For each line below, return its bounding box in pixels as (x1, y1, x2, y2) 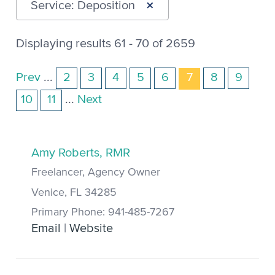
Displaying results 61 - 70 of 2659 (16, 37, 195, 50)
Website (69, 222, 113, 235)
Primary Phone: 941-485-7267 (31, 207, 174, 219)
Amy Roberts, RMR (31, 146, 130, 159)
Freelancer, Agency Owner (31, 167, 160, 179)
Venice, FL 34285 (31, 187, 117, 198)
